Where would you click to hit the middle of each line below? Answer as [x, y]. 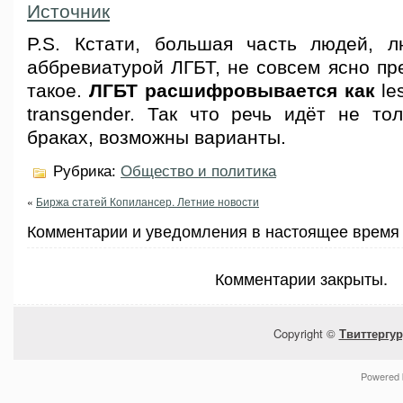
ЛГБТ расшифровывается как [232, 91]
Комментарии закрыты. [301, 278]
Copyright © [306, 333]
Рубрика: [85, 171]
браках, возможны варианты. [157, 138]
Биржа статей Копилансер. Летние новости [148, 201]
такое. [58, 91]
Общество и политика [198, 171]
